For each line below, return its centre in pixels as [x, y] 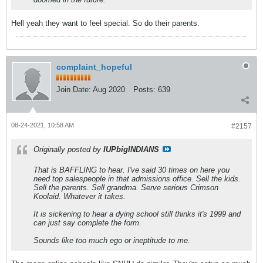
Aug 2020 [109, 90]
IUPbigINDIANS [131, 149]
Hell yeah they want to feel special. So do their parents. [105, 23]
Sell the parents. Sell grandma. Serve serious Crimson [126, 188]
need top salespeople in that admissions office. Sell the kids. [137, 179]
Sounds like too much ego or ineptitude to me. [112, 240]
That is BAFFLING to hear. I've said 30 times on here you [131, 170]
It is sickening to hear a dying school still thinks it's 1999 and [137, 214]
